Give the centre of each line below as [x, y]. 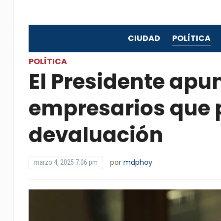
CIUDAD [144, 38]
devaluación [96, 135]
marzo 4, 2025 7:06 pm [66, 162]
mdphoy [138, 162]
